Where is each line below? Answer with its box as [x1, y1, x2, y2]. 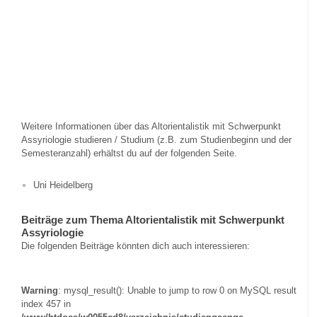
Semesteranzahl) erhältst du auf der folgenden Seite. [21, 148, 237, 159]
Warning [21, 285, 58, 296]
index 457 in [21, 299, 71, 310]
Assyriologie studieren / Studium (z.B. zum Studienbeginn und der [21, 134, 292, 146]
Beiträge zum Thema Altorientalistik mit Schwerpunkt [21, 213, 284, 226]
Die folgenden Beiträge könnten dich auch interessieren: [21, 240, 250, 251]
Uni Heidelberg [33, 179, 93, 190]
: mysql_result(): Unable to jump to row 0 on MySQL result [58, 285, 296, 296]
